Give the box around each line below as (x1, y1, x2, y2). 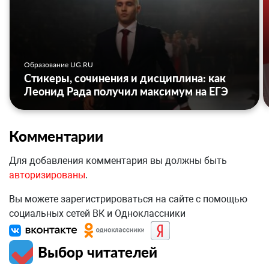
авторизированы (9, 169, 85, 181)
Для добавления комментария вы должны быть (9, 155, 227, 167)
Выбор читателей (38, 243, 157, 261)
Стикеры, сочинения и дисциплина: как (24, 71, 226, 85)
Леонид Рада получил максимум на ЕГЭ (24, 85, 228, 98)
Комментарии (9, 127, 103, 145)
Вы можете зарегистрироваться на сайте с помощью (9, 193, 247, 205)
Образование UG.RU (24, 60, 93, 70)
